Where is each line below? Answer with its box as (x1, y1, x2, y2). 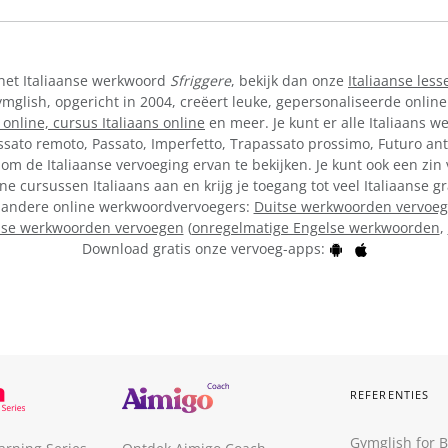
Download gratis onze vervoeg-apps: (81, 238, 329, 258)
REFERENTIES (350, 387, 430, 402)
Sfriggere (170, 70, 231, 90)
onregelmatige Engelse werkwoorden (191, 217, 440, 237)
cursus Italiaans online (53, 112, 205, 132)
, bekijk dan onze (231, 70, 348, 90)
